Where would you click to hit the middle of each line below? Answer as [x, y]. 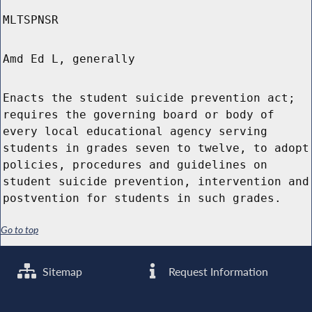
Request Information [217, 271]
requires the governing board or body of [139, 115]
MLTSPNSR [31, 20]
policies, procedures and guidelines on [135, 165]
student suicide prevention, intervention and [156, 182]
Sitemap [61, 271]
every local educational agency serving [135, 132]
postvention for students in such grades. [142, 198]
